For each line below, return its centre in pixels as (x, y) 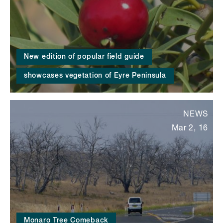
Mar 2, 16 (190, 129)
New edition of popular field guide (84, 57)
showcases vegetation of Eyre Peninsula (95, 76)
